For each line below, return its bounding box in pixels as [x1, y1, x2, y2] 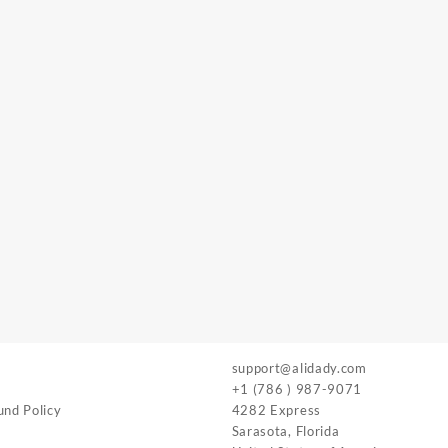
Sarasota [231, 423, 289, 439]
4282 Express [231, 402, 321, 418]
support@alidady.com [231, 360, 367, 376]
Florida [295, 423, 340, 439]
